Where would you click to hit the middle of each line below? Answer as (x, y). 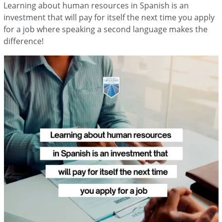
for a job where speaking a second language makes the (106, 29)
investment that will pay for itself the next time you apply (109, 17)
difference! (25, 41)
